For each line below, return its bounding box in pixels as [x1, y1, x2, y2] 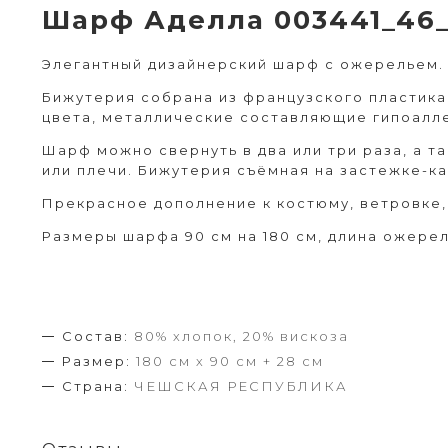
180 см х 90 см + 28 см [136, 353, 324, 370]
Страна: [62, 378, 129, 395]
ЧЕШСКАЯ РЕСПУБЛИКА [134, 378, 348, 395]
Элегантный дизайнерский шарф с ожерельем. [42, 56, 444, 73]
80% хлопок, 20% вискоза [134, 328, 349, 345]
